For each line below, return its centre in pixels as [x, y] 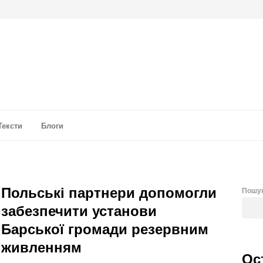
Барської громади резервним [105, 228]
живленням [41, 246]
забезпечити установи [79, 210]
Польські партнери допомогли [109, 192]
